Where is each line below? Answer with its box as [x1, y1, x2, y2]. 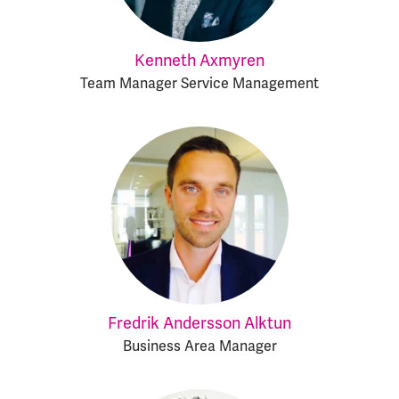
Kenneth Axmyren [134, 51, 265, 70]
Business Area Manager [122, 338, 277, 355]
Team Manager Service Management [80, 75, 319, 93]
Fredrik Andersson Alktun [108, 313, 291, 333]
